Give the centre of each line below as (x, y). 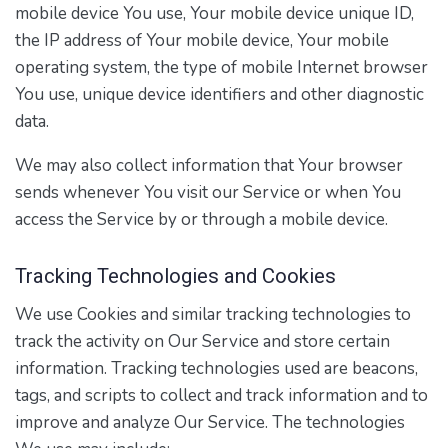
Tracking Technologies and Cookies (175, 275)
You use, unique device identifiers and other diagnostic (219, 95)
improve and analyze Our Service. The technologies (210, 422)
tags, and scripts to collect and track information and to (221, 395)
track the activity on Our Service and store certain (202, 341)
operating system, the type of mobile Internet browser (221, 68)
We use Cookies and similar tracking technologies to (213, 314)
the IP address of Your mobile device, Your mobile (202, 41)
